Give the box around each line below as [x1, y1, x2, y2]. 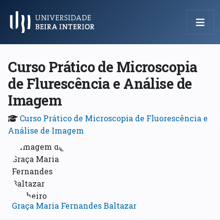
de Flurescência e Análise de [8, 74, 192, 93]
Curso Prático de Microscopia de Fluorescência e [20, 112, 208, 123]
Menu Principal [5, 20, 97, 37]
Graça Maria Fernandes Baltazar [12, 200, 137, 211]
